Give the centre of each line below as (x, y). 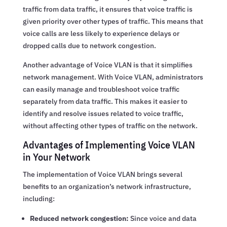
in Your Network (56, 157)
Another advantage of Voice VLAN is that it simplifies (107, 65)
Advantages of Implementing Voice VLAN (109, 144)
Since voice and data (162, 218)
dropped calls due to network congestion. (89, 45)
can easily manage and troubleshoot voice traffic (101, 89)
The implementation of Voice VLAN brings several (102, 174)
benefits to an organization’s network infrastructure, (107, 186)
